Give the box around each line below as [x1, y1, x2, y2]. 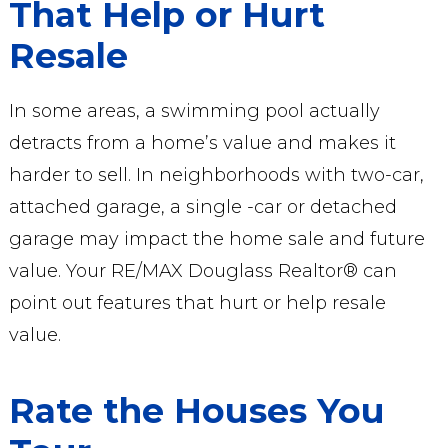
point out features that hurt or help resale [8, 292, 386, 314]
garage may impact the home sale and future [8, 228, 425, 250]
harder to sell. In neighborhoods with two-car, [8, 164, 424, 186]
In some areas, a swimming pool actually [8, 100, 380, 122]
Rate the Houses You [8, 390, 385, 432]
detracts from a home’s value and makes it [8, 132, 396, 154]
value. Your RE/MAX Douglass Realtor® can [8, 260, 397, 282]
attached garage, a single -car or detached [8, 196, 397, 218]
